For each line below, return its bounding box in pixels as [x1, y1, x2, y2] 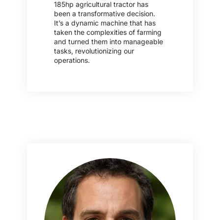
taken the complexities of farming [54, 27, 162, 36]
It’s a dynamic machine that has [54, 18, 156, 27]
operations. [54, 55, 90, 64]
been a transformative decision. [54, 9, 155, 18]
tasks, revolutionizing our [54, 46, 134, 55]
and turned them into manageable [54, 37, 163, 46]
